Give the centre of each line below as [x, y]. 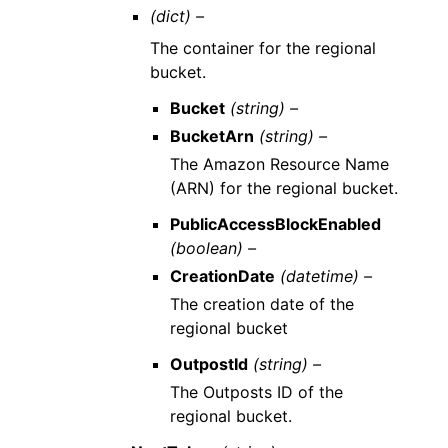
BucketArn [211, 135]
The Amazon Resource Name [279, 163]
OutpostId [208, 363]
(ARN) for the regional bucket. [283, 187]
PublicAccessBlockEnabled [275, 223]
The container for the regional [263, 47]
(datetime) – [325, 275]
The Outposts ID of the [256, 391]
